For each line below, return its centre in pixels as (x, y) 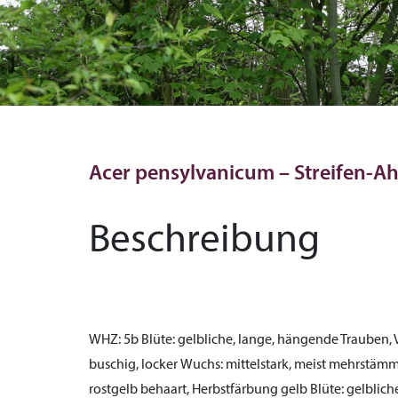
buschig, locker (135, 365)
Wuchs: (202, 365)
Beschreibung (204, 241)
